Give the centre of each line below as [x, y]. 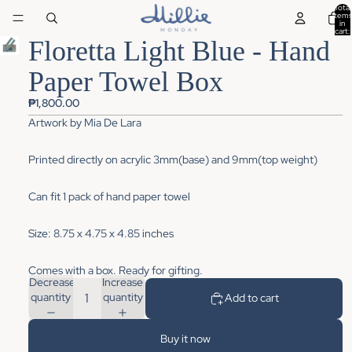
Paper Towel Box [126, 81]
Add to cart [252, 298]
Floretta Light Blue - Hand [179, 51]
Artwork [49, 122]
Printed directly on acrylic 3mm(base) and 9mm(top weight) [173, 159]
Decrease [52, 282]
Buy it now [185, 339]
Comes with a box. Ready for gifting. [115, 270]
